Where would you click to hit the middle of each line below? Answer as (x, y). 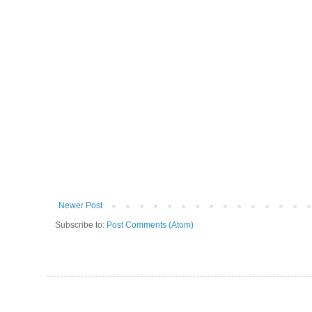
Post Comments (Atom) (150, 225)
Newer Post (80, 206)
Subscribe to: (81, 225)
